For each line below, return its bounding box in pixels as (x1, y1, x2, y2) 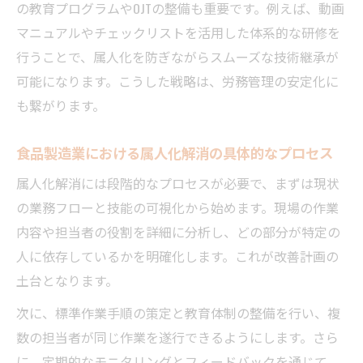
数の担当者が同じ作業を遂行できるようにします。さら (16, 327, 339, 347)
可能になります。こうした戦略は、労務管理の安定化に (16, 70, 339, 91)
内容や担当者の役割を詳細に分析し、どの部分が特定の (16, 221, 340, 241)
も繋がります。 (16, 95, 105, 115)
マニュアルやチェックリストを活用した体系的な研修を (16, 22, 340, 42)
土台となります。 (16, 270, 118, 290)
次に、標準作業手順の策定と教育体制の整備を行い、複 (16, 302, 340, 322)
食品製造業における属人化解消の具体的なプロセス (16, 141, 333, 163)
